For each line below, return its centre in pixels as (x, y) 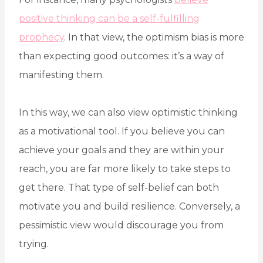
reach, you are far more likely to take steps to (125, 169)
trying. (34, 244)
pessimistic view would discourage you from (121, 225)
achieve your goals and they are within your (122, 150)
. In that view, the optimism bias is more (154, 38)
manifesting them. (61, 75)
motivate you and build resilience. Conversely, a (129, 207)
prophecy (41, 38)
